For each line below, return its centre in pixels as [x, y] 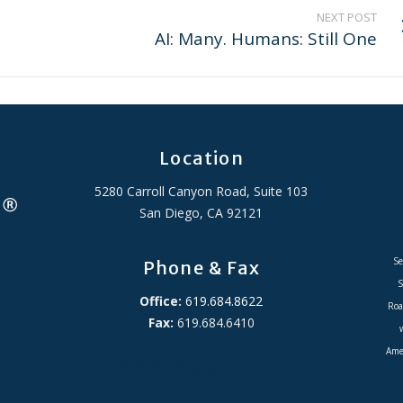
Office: [161, 301]
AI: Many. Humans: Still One [266, 39]
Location [201, 158]
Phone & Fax [201, 268]
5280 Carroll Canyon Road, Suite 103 [201, 191]
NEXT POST [347, 17]
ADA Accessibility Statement [201, 366]
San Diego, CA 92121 [201, 213]
